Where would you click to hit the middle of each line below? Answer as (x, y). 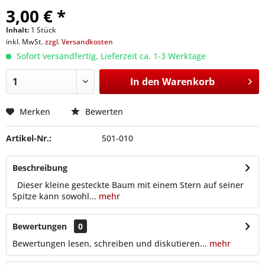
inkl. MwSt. (25, 42)
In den (145, 82)
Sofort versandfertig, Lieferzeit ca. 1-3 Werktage (110, 56)
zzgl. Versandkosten (79, 42)
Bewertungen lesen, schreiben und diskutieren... (110, 243)
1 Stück (43, 30)
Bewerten (103, 112)
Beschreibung (40, 168)
